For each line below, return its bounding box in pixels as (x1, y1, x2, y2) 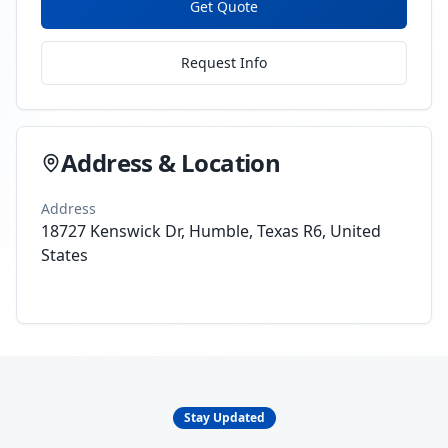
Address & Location (61, 146, 281, 179)
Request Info (181, 53, 267, 72)
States (41, 244, 88, 266)
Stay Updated (183, 409, 265, 426)
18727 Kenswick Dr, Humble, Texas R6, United (41, 220, 381, 242)
